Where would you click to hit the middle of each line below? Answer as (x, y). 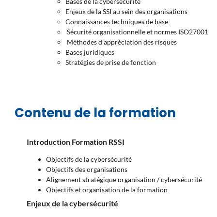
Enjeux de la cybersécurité (72, 203)
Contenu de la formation (95, 113)
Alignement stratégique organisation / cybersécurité (124, 180)
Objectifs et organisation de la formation (107, 190)
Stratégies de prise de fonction (111, 62)
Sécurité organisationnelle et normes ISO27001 (137, 32)
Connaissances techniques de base (117, 22)
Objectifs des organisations (87, 170)
